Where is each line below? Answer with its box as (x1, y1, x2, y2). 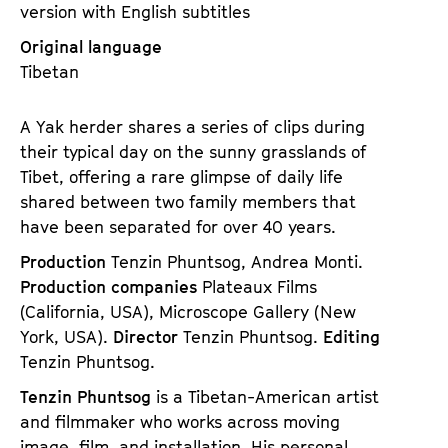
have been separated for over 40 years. (20, 216, 336, 237)
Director (113, 326, 183, 347)
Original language (20, 36, 162, 57)
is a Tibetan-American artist (151, 386, 379, 407)
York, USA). (20, 326, 113, 347)
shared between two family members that (20, 191, 356, 212)
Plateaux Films (202, 276, 317, 297)
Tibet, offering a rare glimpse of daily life (20, 166, 343, 187)
